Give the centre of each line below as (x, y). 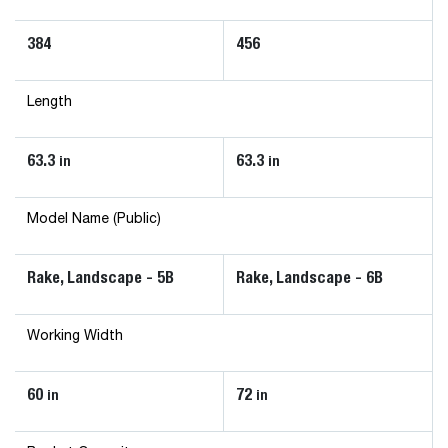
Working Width (75, 336)
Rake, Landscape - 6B (309, 277)
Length (49, 102)
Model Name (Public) (94, 219)
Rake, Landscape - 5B (100, 277)
